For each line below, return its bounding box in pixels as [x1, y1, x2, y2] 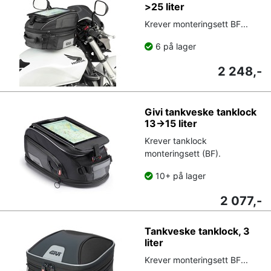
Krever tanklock [145, 135, 207, 146]
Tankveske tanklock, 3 [145, 224, 250, 237]
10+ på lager [153, 170, 206, 181]
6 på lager [153, 41, 196, 51]
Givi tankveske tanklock [145, 105, 256, 118]
